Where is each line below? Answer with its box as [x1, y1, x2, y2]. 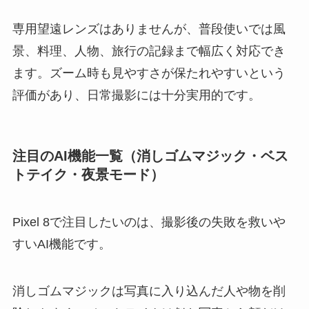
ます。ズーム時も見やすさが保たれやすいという [12, 66, 286, 80]
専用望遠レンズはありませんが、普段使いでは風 [12, 21, 286, 36]
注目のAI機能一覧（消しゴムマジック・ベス [12, 148, 288, 163]
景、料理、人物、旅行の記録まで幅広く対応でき [12, 43, 286, 58]
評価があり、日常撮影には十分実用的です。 [12, 88, 261, 102]
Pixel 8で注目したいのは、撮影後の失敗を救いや [12, 215, 286, 230]
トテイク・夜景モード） [12, 166, 164, 182]
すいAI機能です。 [12, 237, 111, 252]
